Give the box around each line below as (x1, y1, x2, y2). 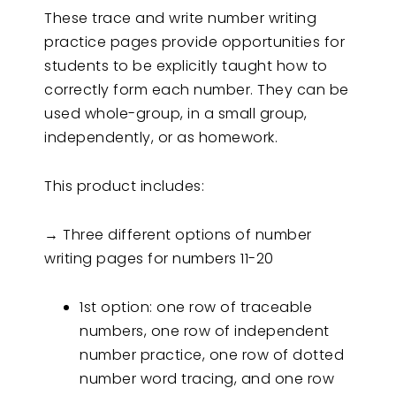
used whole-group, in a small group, (44, 103, 308, 124)
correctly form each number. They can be (44, 79, 349, 100)
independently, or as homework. (44, 126, 278, 148)
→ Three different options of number (44, 224, 312, 245)
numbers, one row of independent (80, 320, 330, 341)
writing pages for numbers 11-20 (44, 247, 274, 269)
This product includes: (44, 175, 204, 196)
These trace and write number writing (44, 7, 316, 28)
